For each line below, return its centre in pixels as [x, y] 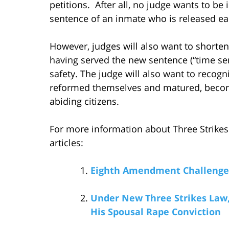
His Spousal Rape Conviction [156, 211]
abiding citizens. [89, 101]
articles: [66, 142]
